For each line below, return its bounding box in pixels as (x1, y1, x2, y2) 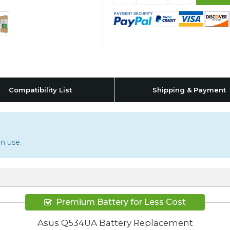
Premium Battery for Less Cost (56, 197, 186, 207)
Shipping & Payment (152, 86, 226, 94)
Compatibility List (9, 86, 72, 94)
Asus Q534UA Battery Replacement (37, 217, 193, 228)
